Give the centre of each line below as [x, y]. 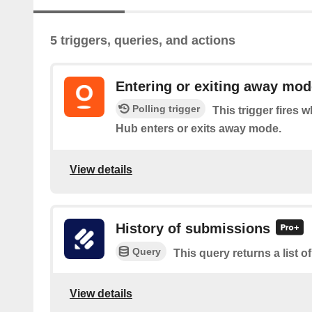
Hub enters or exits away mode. [198, 129]
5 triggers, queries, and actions [143, 41]
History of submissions [193, 228]
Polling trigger [166, 109]
